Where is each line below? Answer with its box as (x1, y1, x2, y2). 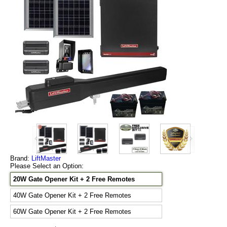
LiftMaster (31, 155, 61, 163)
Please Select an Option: (10, 162, 86, 170)
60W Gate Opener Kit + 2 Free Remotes (13, 208, 131, 216)
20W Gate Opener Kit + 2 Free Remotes (13, 175, 135, 183)
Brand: (10, 155, 31, 163)
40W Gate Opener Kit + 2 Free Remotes (13, 192, 131, 200)
